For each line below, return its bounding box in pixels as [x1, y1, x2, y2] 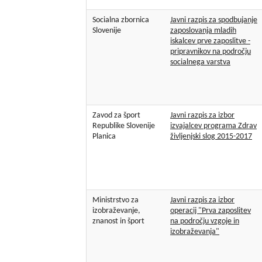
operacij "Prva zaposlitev [170, 206, 251, 216]
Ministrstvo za [92, 196, 139, 205]
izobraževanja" [170, 227, 219, 237]
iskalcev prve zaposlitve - [170, 37, 250, 46]
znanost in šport [92, 217, 144, 226]
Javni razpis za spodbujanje [170, 16, 257, 25]
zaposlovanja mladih [170, 26, 236, 36]
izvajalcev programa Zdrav [170, 122, 257, 131]
